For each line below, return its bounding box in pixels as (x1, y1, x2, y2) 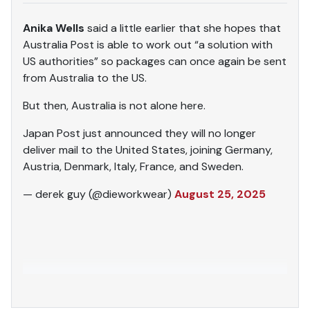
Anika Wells (23, 20, 84, 35)
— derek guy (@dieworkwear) (23, 186, 174, 201)
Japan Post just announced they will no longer (23, 125, 256, 140)
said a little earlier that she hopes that (84, 20, 281, 35)
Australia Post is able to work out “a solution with (23, 37, 273, 52)
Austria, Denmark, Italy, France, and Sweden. (23, 158, 244, 174)
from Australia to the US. (23, 70, 147, 85)
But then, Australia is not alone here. (23, 98, 206, 113)
